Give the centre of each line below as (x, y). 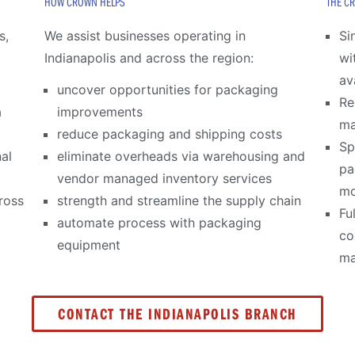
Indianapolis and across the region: (149, 57)
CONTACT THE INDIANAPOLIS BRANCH (177, 313)
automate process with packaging (159, 222)
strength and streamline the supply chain (179, 200)
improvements (99, 111)
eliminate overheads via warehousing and (181, 156)
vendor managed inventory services (164, 178)
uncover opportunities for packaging (167, 89)
